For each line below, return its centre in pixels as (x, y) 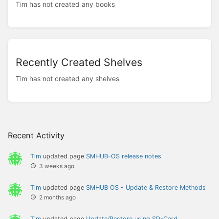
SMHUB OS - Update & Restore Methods (146, 188)
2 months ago (57, 197)
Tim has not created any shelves (67, 79)
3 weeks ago (57, 166)
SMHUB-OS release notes (124, 156)
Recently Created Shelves (79, 62)
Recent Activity (36, 136)
